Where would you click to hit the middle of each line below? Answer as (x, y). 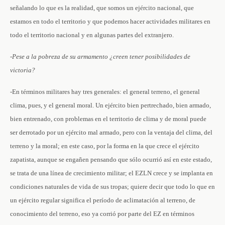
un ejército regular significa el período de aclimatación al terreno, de (103, 200)
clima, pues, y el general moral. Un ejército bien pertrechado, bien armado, (110, 105)
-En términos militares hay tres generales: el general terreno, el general (105, 92)
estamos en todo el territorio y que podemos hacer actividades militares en (110, 21)
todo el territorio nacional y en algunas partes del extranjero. (92, 35)
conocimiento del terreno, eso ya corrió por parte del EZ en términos (102, 214)
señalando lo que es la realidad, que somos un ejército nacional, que (102, 8)
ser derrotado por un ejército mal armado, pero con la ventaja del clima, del (111, 132)
